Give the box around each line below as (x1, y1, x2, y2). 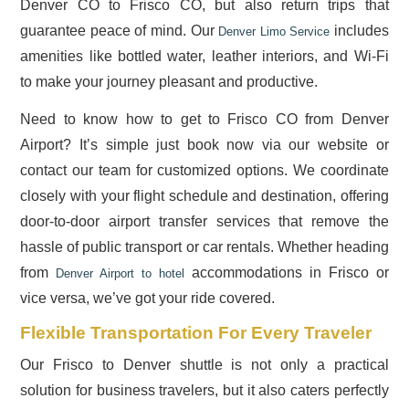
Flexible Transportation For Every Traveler (20, 323, 372, 343)
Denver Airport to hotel (56, 267, 185, 280)
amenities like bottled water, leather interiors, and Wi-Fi (20, 47, 389, 64)
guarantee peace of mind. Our (20, 22, 219, 38)
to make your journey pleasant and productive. (20, 73, 319, 89)
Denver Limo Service (218, 24, 330, 38)
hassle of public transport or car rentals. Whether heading (20, 239, 389, 255)
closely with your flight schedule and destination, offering (20, 188, 389, 204)
